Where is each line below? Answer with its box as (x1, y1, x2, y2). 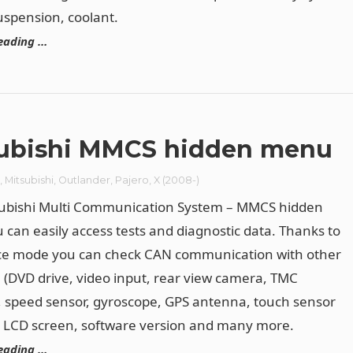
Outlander (58, 173, 111, 186)
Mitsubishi (5, 173, 54, 186)
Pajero (115, 173, 150, 186)
